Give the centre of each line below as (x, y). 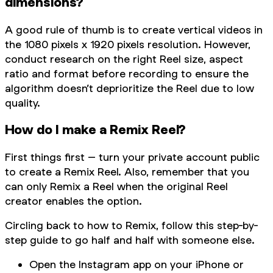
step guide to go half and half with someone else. (130, 240)
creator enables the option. (73, 201)
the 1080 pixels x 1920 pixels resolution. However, (128, 44)
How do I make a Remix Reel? (95, 130)
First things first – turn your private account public (132, 157)
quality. (23, 102)
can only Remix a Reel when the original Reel (116, 186)
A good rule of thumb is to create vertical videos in (134, 29)
